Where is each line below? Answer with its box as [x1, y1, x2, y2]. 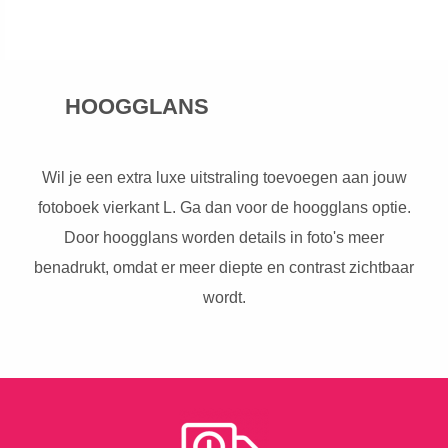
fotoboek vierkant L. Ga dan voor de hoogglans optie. [37, 198, 411, 216]
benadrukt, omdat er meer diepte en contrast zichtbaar [34, 258, 414, 276]
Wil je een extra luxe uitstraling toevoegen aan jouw [41, 168, 407, 186]
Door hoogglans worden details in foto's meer [64, 228, 384, 246]
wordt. [202, 288, 246, 306]
